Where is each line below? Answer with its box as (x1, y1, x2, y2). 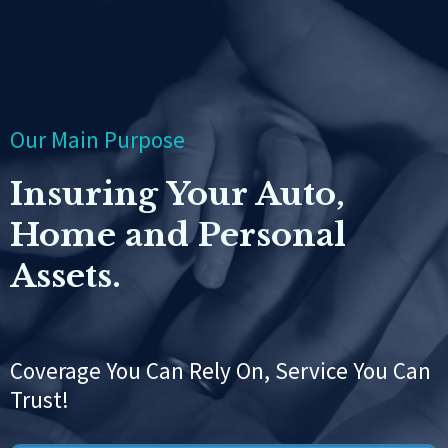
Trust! (10, 385, 69, 414)
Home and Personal (10, 215, 346, 255)
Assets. (10, 256, 121, 296)
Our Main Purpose (10, 125, 185, 154)
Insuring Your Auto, (10, 174, 345, 214)
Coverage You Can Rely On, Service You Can (10, 356, 431, 385)
